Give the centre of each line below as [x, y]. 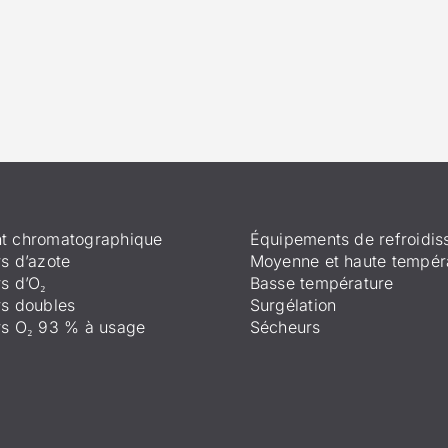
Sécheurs [285, 326]
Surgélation [293, 304]
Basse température [321, 282]
